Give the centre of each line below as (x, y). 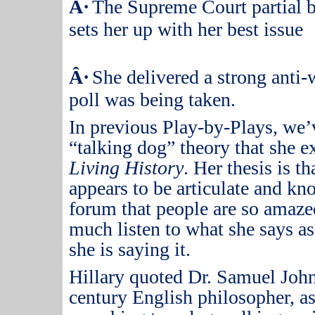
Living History (127, 168)
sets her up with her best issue (186, 29)
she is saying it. (130, 249)
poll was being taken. (153, 99)
